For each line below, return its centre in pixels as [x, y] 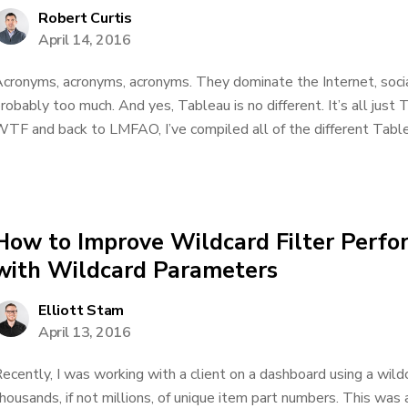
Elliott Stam [81, 311]
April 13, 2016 [84, 332]
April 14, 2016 [84, 40]
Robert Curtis [85, 18]
